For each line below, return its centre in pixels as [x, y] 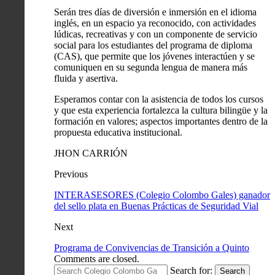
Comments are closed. [97, 258]
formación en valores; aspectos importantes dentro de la [161, 121]
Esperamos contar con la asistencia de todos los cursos [159, 99]
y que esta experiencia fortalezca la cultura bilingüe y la [161, 110]
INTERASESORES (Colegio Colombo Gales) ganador [162, 195]
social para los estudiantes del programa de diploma [153, 45]
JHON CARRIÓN [91, 153]
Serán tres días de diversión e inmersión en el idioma [155, 12]
